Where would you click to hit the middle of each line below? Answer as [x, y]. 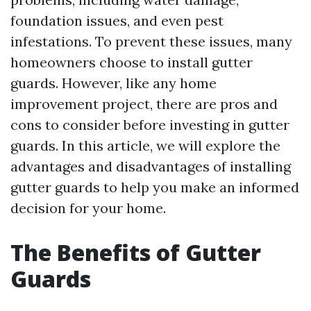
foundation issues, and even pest [117, 20]
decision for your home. [88, 208]
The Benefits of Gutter [136, 252]
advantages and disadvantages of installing [151, 166]
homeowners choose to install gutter [132, 62]
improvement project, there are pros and [144, 104]
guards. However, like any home [114, 83]
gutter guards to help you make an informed [155, 187]
